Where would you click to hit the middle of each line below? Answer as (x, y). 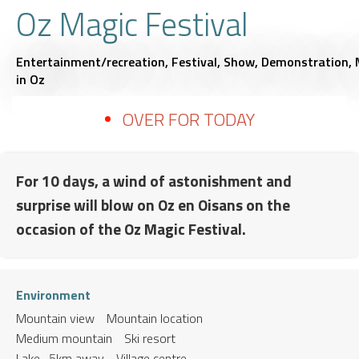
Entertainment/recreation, (94, 61)
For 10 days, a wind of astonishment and (154, 180)
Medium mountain (64, 338)
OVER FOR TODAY (188, 119)
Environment (53, 294)
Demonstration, (308, 61)
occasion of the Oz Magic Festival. (131, 228)
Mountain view (55, 318)
